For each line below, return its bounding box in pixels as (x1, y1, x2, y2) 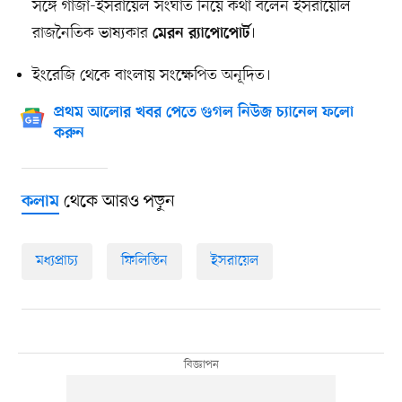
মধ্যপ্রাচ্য (35, 250, 78, 271)
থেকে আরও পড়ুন (58, 189, 175, 214)
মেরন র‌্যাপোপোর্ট (152, 24, 249, 43)
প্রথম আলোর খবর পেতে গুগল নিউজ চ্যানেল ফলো (53, 103, 354, 122)
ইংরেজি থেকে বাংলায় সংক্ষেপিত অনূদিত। (31, 64, 271, 86)
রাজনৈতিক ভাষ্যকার (31, 22, 153, 44)
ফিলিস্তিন (120, 250, 168, 271)
